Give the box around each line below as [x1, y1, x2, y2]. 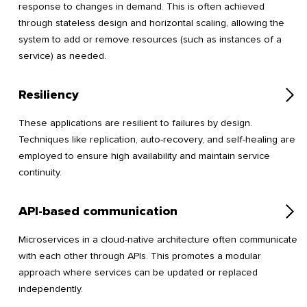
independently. [19, 283, 83, 295]
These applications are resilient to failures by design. [19, 117, 252, 130]
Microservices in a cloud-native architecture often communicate [19, 234, 297, 246]
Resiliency [19, 86, 79, 103]
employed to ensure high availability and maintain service [19, 150, 270, 162]
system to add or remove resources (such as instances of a [19, 34, 282, 46]
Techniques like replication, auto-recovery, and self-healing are [19, 134, 295, 146]
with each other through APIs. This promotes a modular [19, 250, 261, 262]
